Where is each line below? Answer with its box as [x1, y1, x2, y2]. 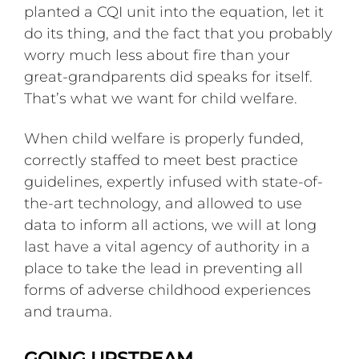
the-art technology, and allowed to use [24, 195, 303, 213]
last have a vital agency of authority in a [24, 238, 311, 256]
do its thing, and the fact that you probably [24, 24, 333, 42]
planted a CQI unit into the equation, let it [24, 2, 325, 21]
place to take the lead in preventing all [24, 260, 304, 278]
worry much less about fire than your [24, 46, 291, 64]
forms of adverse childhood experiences [24, 281, 312, 300]
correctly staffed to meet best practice [24, 151, 299, 170]
